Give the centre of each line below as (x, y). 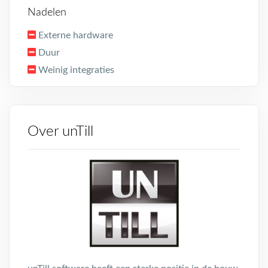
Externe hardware (76, 35)
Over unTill (60, 132)
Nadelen (47, 13)
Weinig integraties (76, 70)
